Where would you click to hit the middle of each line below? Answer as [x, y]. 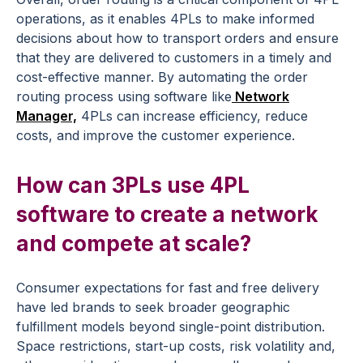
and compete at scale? [134, 243]
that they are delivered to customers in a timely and [174, 57]
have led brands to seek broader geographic [153, 307]
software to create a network [167, 214]
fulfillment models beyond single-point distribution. [171, 326]
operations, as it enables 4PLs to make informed [165, 18]
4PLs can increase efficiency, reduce [192, 115]
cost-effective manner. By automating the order [162, 77]
